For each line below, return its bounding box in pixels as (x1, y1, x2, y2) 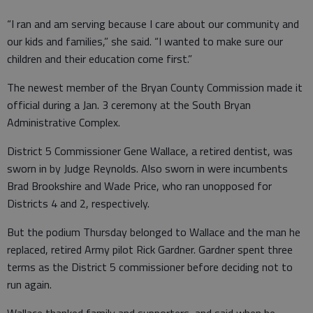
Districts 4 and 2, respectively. (7, 194, 150, 212)
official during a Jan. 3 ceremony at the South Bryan (7, 96, 251, 113)
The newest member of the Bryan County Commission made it (7, 78, 303, 96)
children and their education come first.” (7, 50, 192, 67)
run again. (7, 275, 52, 293)
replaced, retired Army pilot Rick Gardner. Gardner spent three (7, 240, 293, 258)
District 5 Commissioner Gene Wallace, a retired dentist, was (7, 142, 293, 159)
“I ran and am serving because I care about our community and (7, 15, 299, 32)
